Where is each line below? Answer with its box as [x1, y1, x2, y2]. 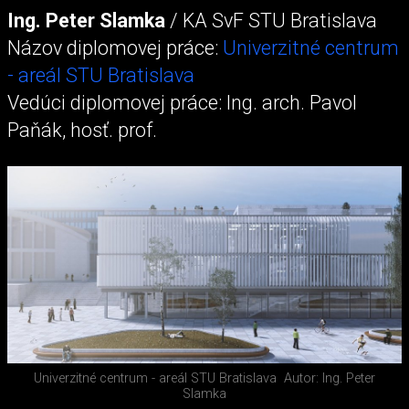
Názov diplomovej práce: [7, 36, 223, 59]
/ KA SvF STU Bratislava [165, 8, 377, 32]
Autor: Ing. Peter [284, 370, 375, 386]
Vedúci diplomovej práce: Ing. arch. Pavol [7, 90, 357, 114]
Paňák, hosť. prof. [7, 118, 157, 142]
